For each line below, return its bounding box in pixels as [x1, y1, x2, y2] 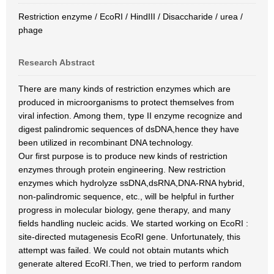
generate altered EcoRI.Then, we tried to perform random [18, 259, 242, 268]
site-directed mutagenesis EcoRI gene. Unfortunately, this [18, 232, 240, 242]
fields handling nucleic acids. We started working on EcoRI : [18, 218, 248, 228]
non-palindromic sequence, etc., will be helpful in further [18, 191, 234, 201]
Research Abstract [18, 57, 95, 67]
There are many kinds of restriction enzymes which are [18, 84, 231, 94]
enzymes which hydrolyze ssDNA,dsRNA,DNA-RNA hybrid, [18, 178, 245, 188]
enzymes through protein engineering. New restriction [18, 165, 226, 174]
